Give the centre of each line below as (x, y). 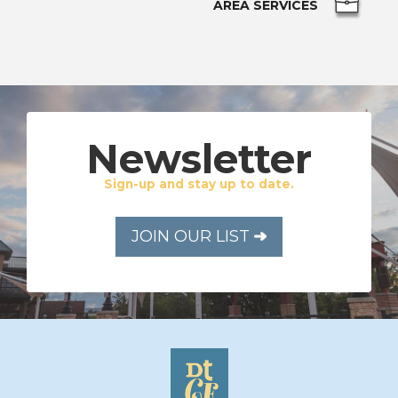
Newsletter (199, 158)
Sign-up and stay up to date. (199, 183)
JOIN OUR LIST (193, 236)
